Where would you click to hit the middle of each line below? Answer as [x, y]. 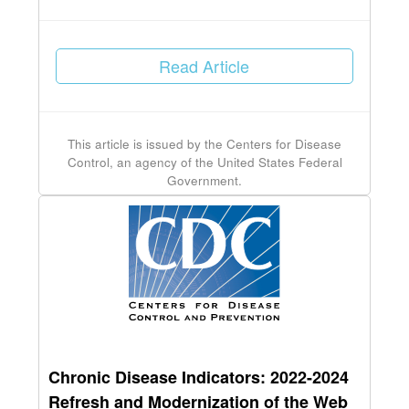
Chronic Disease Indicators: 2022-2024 [199, 378]
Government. [204, 181]
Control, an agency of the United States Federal [204, 163]
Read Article [204, 66]
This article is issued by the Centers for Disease [204, 144]
